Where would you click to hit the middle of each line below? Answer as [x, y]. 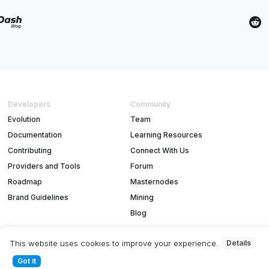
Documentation [35, 135]
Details [238, 243]
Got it [26, 261]
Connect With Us [159, 151]
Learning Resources [166, 135]
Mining [142, 198]
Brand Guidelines [38, 198]
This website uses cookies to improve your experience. [114, 243]
